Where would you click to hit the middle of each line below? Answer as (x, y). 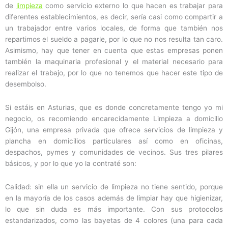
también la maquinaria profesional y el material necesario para (114, 62)
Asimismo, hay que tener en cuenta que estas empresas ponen (114, 51)
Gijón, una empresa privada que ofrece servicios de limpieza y (114, 130)
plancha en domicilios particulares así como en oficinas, (114, 141)
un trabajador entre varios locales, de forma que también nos (114, 28)
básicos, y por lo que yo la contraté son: (71, 164)
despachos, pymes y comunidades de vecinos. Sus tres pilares (114, 152)
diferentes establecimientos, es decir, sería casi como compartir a (114, 17)
